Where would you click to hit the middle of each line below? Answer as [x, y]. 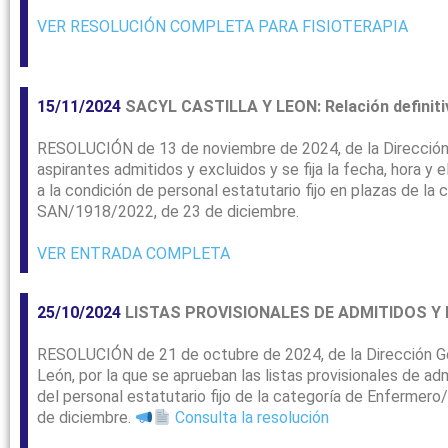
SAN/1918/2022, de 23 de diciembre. [168, 212]
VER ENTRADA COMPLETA [133, 254]
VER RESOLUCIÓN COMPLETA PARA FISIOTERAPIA [222, 27]
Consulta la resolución [250, 418]
